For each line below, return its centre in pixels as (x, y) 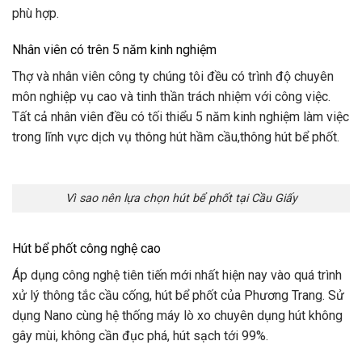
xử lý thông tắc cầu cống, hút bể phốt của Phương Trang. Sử (178, 295)
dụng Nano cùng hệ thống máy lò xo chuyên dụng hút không (177, 315)
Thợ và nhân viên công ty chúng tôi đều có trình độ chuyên (173, 77)
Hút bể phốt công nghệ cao (86, 248)
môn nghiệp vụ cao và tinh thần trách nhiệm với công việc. (171, 97)
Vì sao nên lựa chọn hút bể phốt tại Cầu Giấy (181, 198)
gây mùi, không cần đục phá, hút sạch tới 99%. (140, 335)
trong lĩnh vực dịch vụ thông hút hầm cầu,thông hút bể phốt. (176, 137)
